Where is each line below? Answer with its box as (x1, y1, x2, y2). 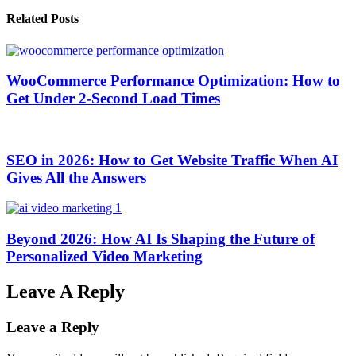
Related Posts (6, 12, 79, 26)
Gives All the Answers (6, 168, 146, 186)
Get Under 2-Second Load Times (6, 90, 220, 107)
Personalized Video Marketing (6, 248, 203, 265)
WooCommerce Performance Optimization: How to (6, 72, 340, 90)
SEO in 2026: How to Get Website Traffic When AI (6, 151, 338, 168)
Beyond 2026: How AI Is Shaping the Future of (6, 230, 315, 248)
